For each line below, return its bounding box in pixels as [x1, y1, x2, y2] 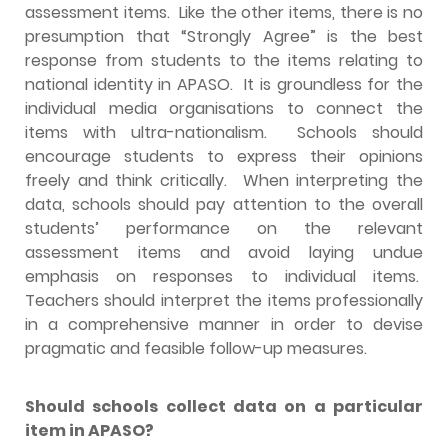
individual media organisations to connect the [25, 96, 423, 120]
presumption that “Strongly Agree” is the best [25, 24, 423, 48]
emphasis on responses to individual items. [25, 264, 423, 288]
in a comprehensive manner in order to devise [25, 312, 423, 336]
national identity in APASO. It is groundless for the [25, 72, 423, 96]
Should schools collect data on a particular [25, 394, 423, 418]
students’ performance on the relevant [25, 216, 423, 240]
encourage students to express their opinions [25, 144, 423, 168]
